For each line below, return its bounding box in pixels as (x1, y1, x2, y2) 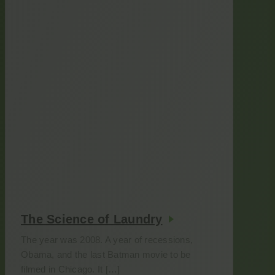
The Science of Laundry (21, 212, 163, 226)
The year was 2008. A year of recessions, (21, 234, 193, 245)
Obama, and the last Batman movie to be (21, 249, 191, 260)
